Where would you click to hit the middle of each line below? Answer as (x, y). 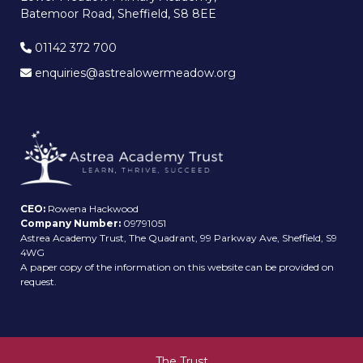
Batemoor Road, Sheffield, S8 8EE (118, 13)
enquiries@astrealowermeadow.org (134, 73)
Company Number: (70, 224)
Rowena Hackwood (92, 209)
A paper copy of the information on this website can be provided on (177, 267)
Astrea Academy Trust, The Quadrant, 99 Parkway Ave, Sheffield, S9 (179, 238)
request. (38, 282)
